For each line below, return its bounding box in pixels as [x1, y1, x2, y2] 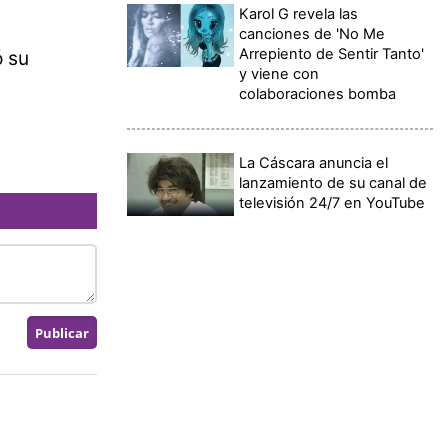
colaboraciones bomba [239, 84, 397, 103]
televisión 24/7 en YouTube [239, 193, 426, 212]
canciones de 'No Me [239, 24, 386, 43]
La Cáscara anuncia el [239, 153, 389, 172]
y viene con [239, 64, 320, 83]
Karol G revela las [239, 4, 359, 23]
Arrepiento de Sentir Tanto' [239, 44, 425, 63]
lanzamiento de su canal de [239, 173, 428, 192]
